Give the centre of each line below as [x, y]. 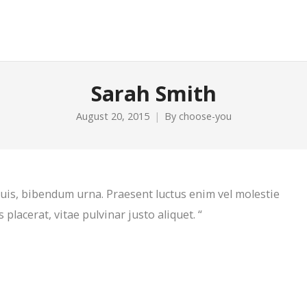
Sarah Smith [153, 93]
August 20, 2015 [112, 116]
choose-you [205, 116]
